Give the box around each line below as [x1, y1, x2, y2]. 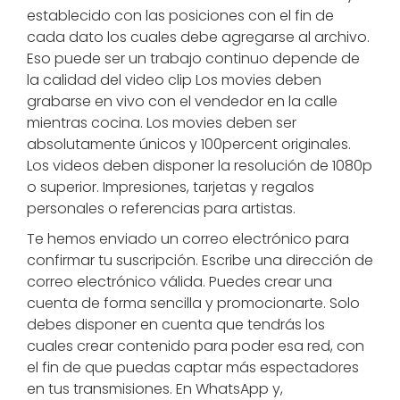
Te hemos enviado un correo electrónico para [27, 229, 349, 249]
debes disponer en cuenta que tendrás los [27, 314, 325, 335]
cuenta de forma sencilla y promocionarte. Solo [27, 293, 360, 313]
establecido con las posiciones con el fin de [27, 5, 334, 26]
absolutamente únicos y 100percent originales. [27, 134, 351, 154]
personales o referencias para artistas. [27, 198, 296, 219]
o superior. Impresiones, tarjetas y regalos [27, 177, 314, 197]
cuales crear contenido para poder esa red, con [27, 336, 364, 356]
